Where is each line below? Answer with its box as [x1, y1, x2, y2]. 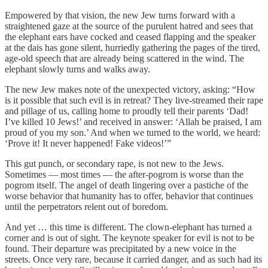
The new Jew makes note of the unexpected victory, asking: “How [5, 84, 255, 95]
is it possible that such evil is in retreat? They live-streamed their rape [5, 95, 263, 105]
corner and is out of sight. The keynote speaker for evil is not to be [5, 232, 254, 243]
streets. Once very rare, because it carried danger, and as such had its [5, 254, 262, 264]
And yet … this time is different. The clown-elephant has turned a [5, 221, 252, 232]
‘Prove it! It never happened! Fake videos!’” [5, 138, 171, 148]
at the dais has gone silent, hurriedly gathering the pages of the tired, [5, 42, 260, 53]
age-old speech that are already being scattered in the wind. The [5, 53, 244, 63]
